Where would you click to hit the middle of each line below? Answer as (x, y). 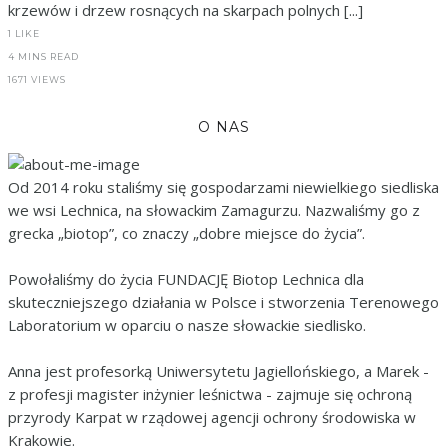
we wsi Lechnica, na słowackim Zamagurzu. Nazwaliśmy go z (214, 209)
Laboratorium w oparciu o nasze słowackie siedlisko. (187, 324)
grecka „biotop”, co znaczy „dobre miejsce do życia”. (186, 232)
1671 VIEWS (37, 79)
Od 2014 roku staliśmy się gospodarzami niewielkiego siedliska (223, 186)
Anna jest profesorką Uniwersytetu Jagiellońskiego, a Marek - (218, 370)
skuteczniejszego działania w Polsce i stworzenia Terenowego (223, 301)
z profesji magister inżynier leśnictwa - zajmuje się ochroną (210, 393)
